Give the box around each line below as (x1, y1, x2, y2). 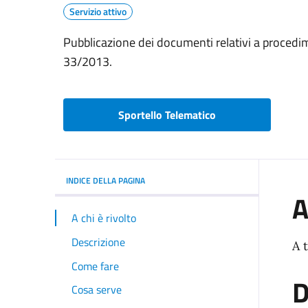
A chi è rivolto (71, 210, 136, 227)
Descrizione (71, 233, 125, 250)
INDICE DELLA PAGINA (66, 173, 145, 187)
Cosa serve (71, 281, 122, 298)
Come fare (71, 257, 119, 274)
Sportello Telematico (118, 106, 217, 123)
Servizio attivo (69, 4, 126, 19)
